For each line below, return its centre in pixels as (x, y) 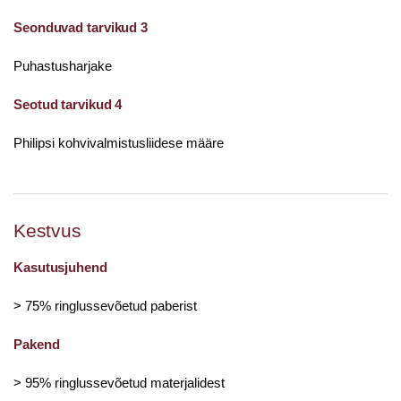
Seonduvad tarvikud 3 (81, 27)
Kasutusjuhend (60, 267)
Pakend (37, 344)
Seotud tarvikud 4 (68, 104)
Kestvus (47, 230)
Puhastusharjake (63, 66)
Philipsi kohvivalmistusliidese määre (119, 143)
